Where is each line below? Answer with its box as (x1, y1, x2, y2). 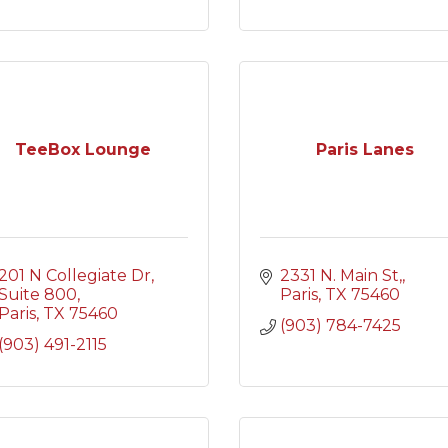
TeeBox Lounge (14, 140, 151, 159)
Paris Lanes (316, 140, 415, 159)
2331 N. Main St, (280, 266, 402, 285)
